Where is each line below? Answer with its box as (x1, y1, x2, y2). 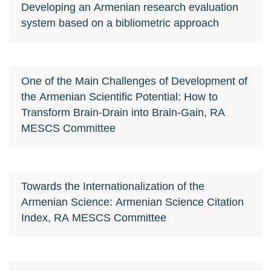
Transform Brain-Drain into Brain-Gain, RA (21, 105, 225, 119)
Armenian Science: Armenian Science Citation (21, 194, 244, 209)
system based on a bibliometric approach (21, 15, 219, 30)
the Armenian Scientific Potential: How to (21, 89, 218, 103)
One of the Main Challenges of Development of (21, 73, 247, 88)
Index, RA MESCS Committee (21, 210, 166, 224)
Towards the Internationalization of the (21, 178, 204, 193)
